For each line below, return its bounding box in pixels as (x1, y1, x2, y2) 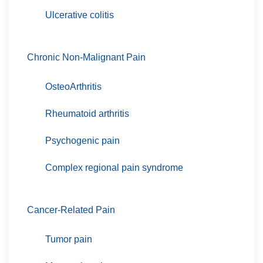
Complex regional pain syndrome (45, 162, 183, 173)
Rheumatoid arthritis (45, 108, 129, 119)
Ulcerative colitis (45, 9, 114, 20)
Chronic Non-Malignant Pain (27, 52, 146, 62)
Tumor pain (45, 234, 92, 244)
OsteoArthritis (45, 81, 102, 92)
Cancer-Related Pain (27, 204, 115, 215)
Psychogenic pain (45, 135, 120, 146)
